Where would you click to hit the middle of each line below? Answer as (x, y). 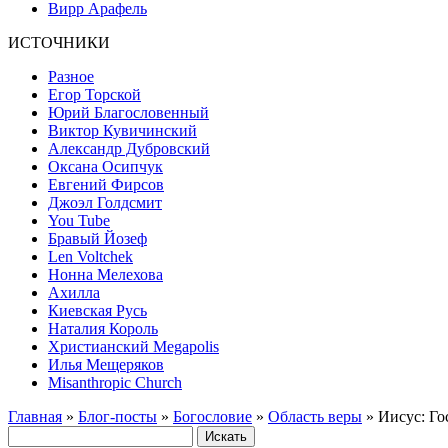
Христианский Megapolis (133, 346)
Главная (35, 416)
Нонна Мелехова (105, 274)
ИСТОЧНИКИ (59, 42)
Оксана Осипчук (105, 166)
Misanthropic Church (115, 382)
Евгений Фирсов (106, 184)
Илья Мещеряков (106, 364)
